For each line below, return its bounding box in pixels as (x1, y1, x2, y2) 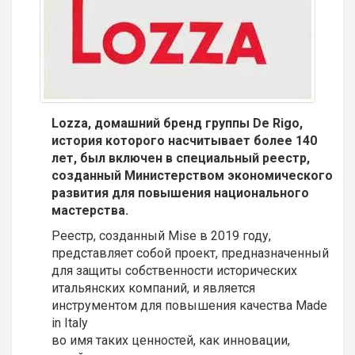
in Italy (52, 315, 88, 330)
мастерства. (52, 203, 135, 218)
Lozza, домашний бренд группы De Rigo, (52, 116, 303, 131)
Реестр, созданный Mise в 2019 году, (52, 228, 271, 243)
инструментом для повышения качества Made (52, 298, 327, 313)
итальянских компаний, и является (52, 281, 255, 296)
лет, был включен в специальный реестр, (52, 151, 310, 166)
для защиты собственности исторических (52, 263, 297, 278)
